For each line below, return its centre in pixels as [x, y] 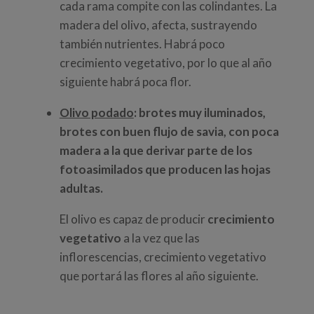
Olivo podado [96, 113]
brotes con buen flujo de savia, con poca [169, 132]
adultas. [81, 189]
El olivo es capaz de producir [132, 219]
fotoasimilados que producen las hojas [165, 170]
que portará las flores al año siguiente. [159, 276]
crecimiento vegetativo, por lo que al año [165, 63]
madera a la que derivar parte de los [156, 151]
